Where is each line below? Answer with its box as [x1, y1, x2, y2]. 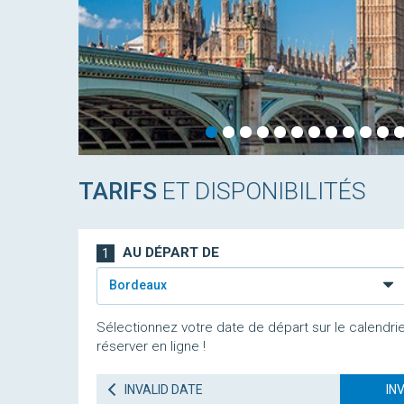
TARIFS [78, 177, 157, 205]
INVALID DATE [122, 382, 203, 397]
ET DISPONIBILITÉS [157, 177, 366, 205]
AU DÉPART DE [119, 244, 219, 261]
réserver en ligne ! [96, 338, 206, 354]
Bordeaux [108, 277, 167, 292]
